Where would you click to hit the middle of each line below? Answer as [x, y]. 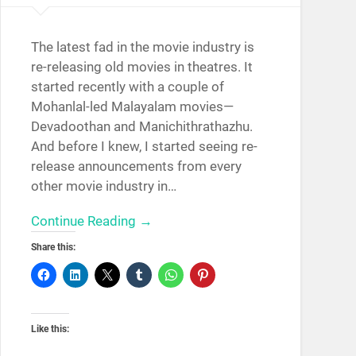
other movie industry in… [103, 186]
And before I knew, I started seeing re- [144, 146]
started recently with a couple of [127, 86]
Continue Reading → [91, 221]
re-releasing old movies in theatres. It [141, 66]
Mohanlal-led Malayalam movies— [132, 106]
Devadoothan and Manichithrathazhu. [141, 126]
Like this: [50, 329]
